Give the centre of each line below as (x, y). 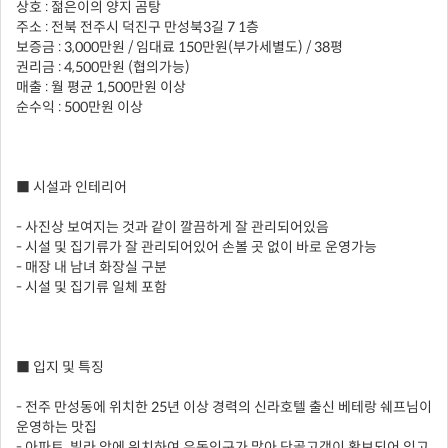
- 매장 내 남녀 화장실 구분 (91, 267)
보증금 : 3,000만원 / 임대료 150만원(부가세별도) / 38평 (179, 47)
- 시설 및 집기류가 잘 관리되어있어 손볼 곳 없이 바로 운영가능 (196, 247)
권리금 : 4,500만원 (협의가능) (103, 67)
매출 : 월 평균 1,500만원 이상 (101, 87)
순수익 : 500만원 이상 (79, 107)
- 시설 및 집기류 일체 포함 (91, 287)
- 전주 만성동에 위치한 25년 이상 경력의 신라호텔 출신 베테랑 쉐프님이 (224, 407)
